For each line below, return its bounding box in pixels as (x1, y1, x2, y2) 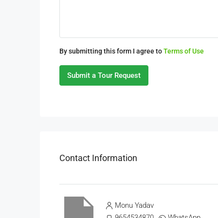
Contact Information (59, 152, 137, 163)
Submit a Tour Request (67, 71, 141, 80)
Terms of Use (163, 47, 204, 55)
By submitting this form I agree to (59, 47, 163, 55)
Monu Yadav (115, 201, 154, 210)
